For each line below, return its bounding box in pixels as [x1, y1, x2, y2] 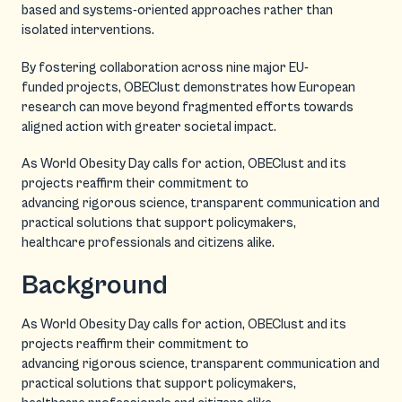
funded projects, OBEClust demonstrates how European [22, 79, 355, 95]
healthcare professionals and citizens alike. [22, 235, 277, 250]
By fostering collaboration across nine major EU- [22, 59, 309, 75]
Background [22, 269, 168, 301]
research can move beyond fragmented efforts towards [22, 99, 354, 115]
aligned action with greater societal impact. [22, 118, 276, 135]
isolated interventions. [22, 22, 154, 38]
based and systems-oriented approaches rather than [22, 3, 333, 18]
